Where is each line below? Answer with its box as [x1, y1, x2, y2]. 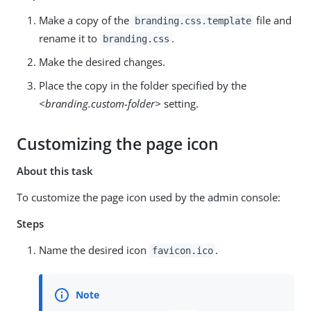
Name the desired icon [39, 242, 149, 257]
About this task [17, 163, 93, 178]
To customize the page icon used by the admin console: [17, 190, 280, 204]
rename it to [39, 31, 100, 45]
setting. [161, 96, 199, 110]
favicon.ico [151, 244, 213, 256]
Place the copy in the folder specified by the [39, 78, 246, 92]
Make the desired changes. [39, 54, 165, 69]
